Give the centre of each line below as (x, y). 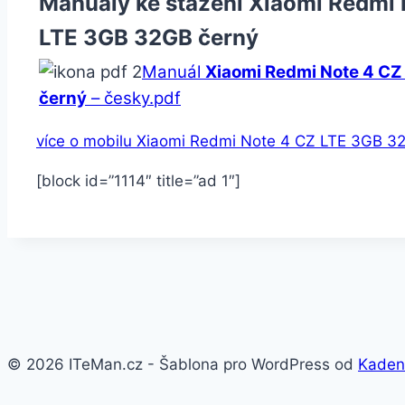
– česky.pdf (134, 98)
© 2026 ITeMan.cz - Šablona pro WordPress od (183, 364)
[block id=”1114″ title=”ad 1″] (138, 180)
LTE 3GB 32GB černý (149, 37)
